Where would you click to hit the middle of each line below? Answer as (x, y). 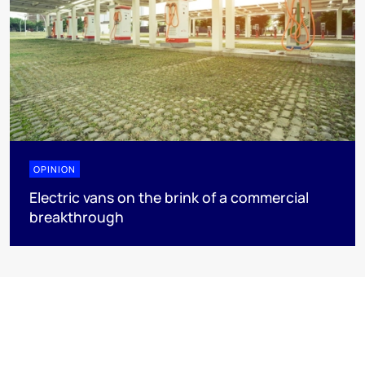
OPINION (55, 169)
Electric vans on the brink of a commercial (169, 197)
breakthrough (77, 216)
